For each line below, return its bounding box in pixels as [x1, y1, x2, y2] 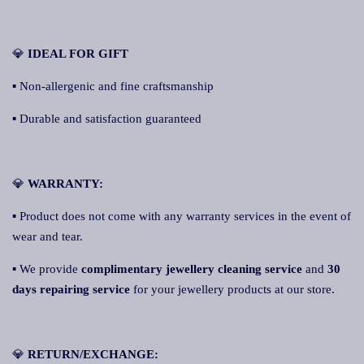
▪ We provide [12, 262, 81, 275]
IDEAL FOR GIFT [24, 47, 128, 60]
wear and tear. [12, 230, 83, 243]
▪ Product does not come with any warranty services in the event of [12, 210, 351, 223]
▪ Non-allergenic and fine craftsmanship [12, 80, 214, 93]
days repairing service [12, 283, 130, 296]
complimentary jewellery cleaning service [81, 262, 302, 275]
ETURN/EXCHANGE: [37, 348, 158, 361]
